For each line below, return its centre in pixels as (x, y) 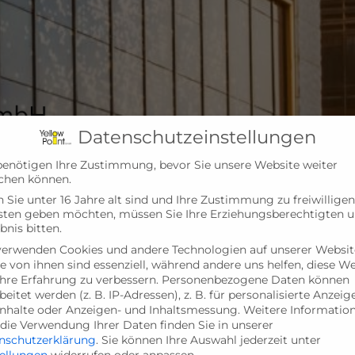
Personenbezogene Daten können (256, 279)
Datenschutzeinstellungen (197, 137)
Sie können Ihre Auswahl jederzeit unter (211, 340)
